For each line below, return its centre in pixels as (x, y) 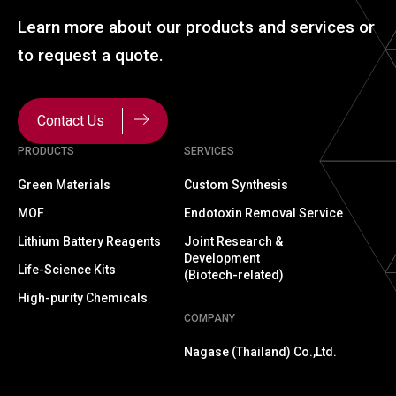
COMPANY (209, 319)
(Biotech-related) (234, 275)
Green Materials (64, 185)
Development (222, 259)
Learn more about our (102, 27)
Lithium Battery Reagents (89, 242)
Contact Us (72, 121)
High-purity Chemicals (83, 298)
